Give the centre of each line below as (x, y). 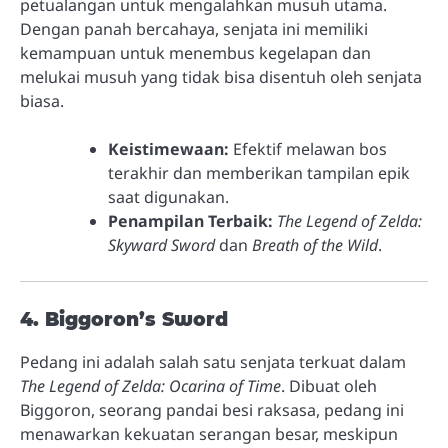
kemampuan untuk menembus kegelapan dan (195, 52)
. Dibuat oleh (329, 386)
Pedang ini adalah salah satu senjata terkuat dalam (213, 362)
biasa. (42, 100)
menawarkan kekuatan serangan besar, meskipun (209, 434)
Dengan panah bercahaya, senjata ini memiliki (194, 28)
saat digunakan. (168, 197)
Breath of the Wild (315, 245)
